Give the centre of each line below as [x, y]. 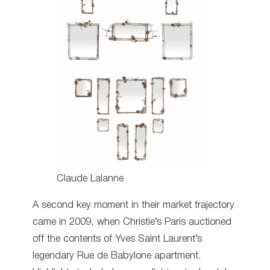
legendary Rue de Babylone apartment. [117, 256]
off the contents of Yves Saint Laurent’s [117, 239]
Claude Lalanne [90, 179]
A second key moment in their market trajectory [133, 206]
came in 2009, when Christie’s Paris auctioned [132, 222]
